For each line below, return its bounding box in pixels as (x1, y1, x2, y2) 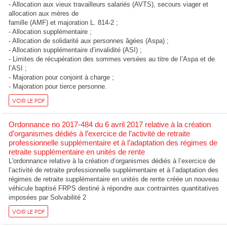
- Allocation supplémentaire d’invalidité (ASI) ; (9, 46, 142, 54)
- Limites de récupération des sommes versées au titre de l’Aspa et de (9, 55, 215, 63)
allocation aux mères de (9, 10, 79, 18)
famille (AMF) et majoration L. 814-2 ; (9, 19, 119, 27)
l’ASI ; (9, 64, 27, 72)
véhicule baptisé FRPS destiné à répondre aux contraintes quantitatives (9, 184, 219, 193)
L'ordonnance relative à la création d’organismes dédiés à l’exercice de (9, 157, 216, 165)
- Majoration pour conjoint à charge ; (9, 73, 115, 82)
